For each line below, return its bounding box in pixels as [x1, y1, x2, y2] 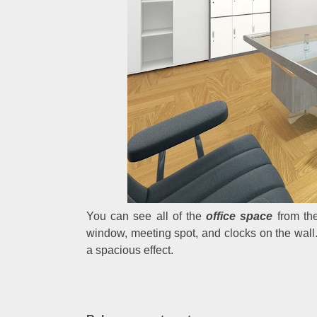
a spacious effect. [86, 244, 173, 256]
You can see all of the [86, 210, 207, 222]
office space [206, 210, 273, 222]
